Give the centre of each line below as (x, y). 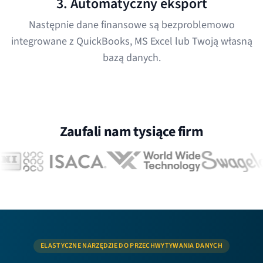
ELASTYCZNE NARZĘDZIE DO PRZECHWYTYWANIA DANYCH (131, 246)
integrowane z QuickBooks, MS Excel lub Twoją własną (131, 41)
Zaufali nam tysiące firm (131, 132)
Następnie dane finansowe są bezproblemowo (131, 25)
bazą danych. (131, 58)
